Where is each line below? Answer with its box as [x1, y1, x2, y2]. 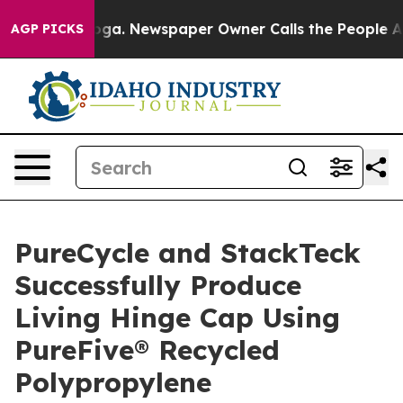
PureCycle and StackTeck [14, 236, 361, 270]
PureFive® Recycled [14, 333, 280, 367]
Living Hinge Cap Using [14, 300, 340, 335]
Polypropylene [14, 365, 211, 399]
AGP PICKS [11, 21, 84, 37]
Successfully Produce [14, 268, 301, 302]
